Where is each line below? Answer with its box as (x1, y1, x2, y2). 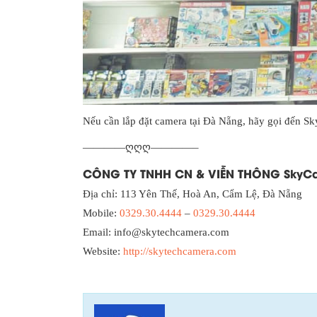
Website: (83, 245, 123, 257)
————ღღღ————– (83, 141, 199, 153)
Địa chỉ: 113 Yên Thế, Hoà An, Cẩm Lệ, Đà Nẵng (83, 188, 302, 200)
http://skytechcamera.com (123, 245, 236, 257)
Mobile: (83, 207, 120, 219)
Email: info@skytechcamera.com (83, 226, 229, 238)
